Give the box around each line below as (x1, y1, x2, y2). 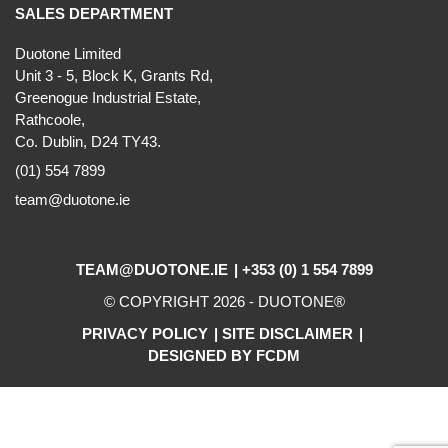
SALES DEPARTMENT (15, 5, 173, 22)
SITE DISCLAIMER (221, 325, 353, 342)
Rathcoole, (15, 111, 85, 128)
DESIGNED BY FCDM (148, 347, 300, 364)
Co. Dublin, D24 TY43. (15, 133, 161, 150)
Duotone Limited (15, 45, 121, 62)
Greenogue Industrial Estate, (15, 89, 201, 106)
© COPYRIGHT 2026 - (103, 293, 258, 310)
